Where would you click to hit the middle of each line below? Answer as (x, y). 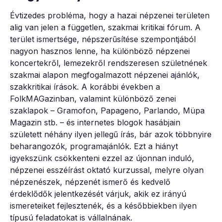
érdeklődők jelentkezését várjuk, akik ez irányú (98, 194)
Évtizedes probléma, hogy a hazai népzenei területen (110, 15)
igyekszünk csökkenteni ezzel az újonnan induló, (102, 158)
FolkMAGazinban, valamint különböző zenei (93, 98)
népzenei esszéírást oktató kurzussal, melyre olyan (107, 170)
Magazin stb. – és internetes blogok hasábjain (95, 122)
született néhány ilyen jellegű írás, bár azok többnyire (111, 134)
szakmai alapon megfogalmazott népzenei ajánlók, (105, 75)
